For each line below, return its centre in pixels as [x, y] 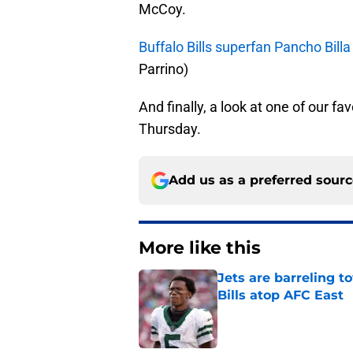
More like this [200, 248]
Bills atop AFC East [281, 295]
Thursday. [170, 129]
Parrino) [163, 69]
